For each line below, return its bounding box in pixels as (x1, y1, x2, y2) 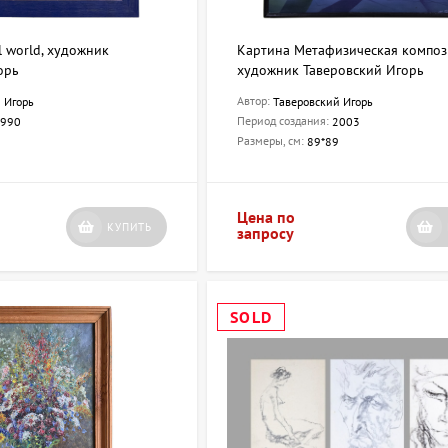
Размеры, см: (237, 133, 308, 149)
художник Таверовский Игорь (237, 61, 425, 80)
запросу (237, 223, 295, 244)
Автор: (237, 93, 274, 109)
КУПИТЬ (107, 220, 153, 235)
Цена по (237, 207, 296, 228)
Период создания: (237, 113, 333, 129)
